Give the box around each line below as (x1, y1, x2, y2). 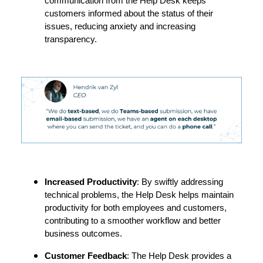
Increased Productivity (45, 177, 137, 187)
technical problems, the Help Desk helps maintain (45, 190, 234, 200)
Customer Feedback (45, 251, 127, 261)
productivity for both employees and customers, (45, 203, 227, 213)
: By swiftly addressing (137, 177, 223, 187)
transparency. (45, 35, 97, 45)
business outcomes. (45, 228, 122, 238)
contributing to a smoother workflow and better (45, 215, 221, 225)
